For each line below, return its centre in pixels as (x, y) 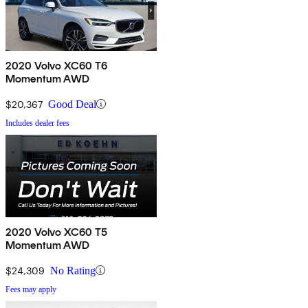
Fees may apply (31, 289)
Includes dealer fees (37, 123)
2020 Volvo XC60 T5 (56, 232)
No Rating (73, 270)
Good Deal (72, 104)
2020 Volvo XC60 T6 (56, 65)
